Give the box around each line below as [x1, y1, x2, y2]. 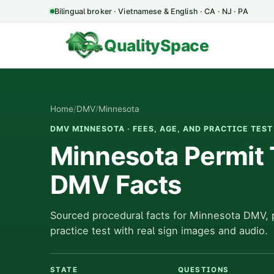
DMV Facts [50, 169, 182, 201]
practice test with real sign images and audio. [50, 224, 268, 237]
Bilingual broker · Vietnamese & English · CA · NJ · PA [54, 6, 248, 16]
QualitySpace [104, 35, 209, 55]
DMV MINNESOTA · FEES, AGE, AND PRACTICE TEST [50, 124, 273, 133]
